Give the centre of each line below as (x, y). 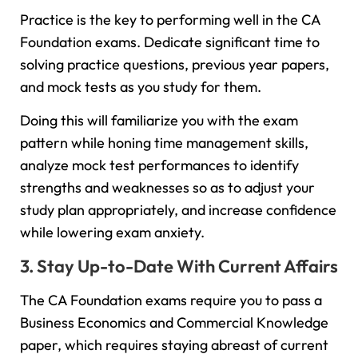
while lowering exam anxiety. (112, 233)
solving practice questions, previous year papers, (175, 64)
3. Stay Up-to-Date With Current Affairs (179, 266)
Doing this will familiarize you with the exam (159, 121)
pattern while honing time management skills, (164, 143)
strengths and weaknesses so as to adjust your (167, 188)
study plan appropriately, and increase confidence (178, 210)
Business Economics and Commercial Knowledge (174, 322)
